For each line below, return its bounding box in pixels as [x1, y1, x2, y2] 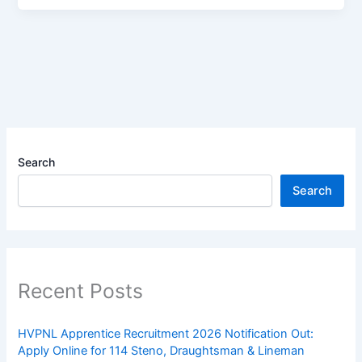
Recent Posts [18, 279, 144, 304]
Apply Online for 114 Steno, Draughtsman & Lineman [18, 343, 305, 358]
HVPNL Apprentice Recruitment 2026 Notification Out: [18, 326, 314, 341]
